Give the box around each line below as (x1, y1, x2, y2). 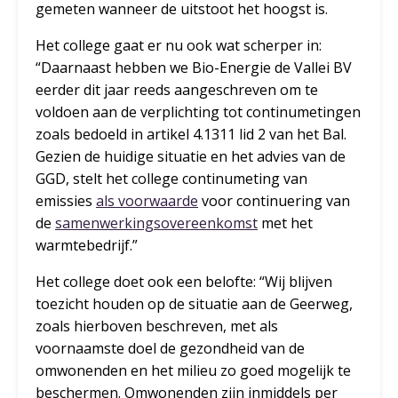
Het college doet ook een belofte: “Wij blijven (36, 272, 332, 292)
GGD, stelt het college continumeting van (36, 169, 307, 189)
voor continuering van (198, 191, 350, 211)
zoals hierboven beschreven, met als (36, 316, 278, 337)
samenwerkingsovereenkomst (55, 213, 258, 234)
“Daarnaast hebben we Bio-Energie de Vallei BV (36, 58, 352, 78)
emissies (36, 191, 96, 211)
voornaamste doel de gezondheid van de (36, 338, 305, 359)
